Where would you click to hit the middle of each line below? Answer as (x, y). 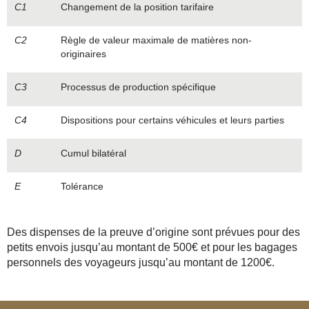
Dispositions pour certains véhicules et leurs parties (172, 120)
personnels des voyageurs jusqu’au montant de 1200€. (141, 262)
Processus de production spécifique (138, 87)
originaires (83, 53)
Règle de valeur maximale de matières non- (156, 40)
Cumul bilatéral (93, 153)
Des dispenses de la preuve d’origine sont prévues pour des (153, 232)
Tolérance (82, 186)
